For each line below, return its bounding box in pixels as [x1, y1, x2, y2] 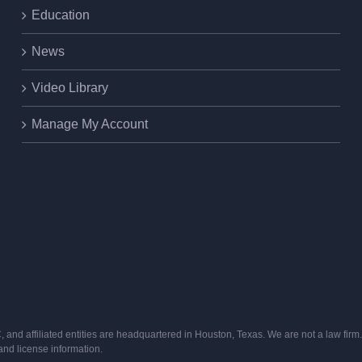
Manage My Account [32, 116, 149, 131]
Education [32, 7, 90, 22]
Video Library [32, 80, 109, 95]
